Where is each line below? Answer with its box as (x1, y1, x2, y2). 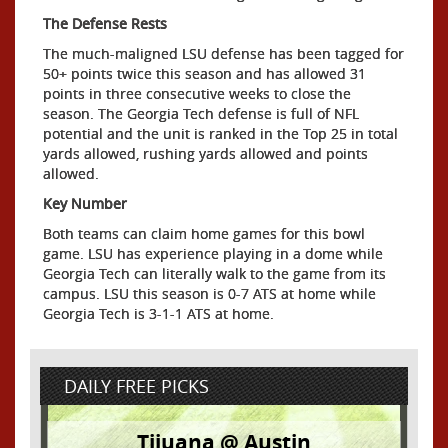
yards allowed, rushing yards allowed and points (43, 144, 368, 163)
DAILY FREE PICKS (64, 374, 209, 398)
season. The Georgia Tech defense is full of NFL (43, 104, 359, 123)
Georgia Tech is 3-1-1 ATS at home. (43, 304, 274, 323)
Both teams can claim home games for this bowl (43, 224, 365, 243)
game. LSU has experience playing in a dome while (43, 244, 383, 263)
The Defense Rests (43, 14, 167, 33)
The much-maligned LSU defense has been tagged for (43, 44, 404, 63)
